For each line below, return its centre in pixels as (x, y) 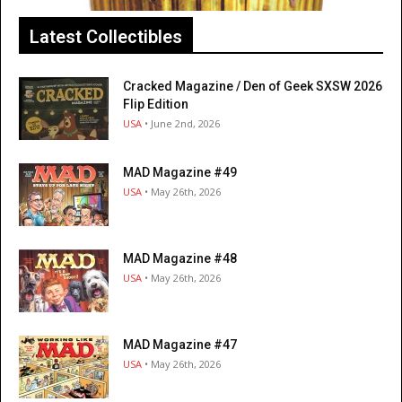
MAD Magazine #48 (180, 259)
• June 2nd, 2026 (181, 124)
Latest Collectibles (106, 37)
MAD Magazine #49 (180, 173)
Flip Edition (156, 105)
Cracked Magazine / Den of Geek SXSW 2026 (253, 87)
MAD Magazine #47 (180, 345)
